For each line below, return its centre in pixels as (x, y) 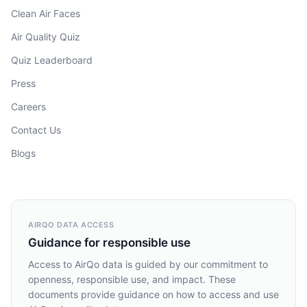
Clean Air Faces (46, 13)
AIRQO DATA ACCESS (71, 225)
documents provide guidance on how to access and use (153, 294)
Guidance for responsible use (109, 243)
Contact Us (36, 130)
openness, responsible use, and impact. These (132, 279)
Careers (28, 107)
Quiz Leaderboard (52, 60)
